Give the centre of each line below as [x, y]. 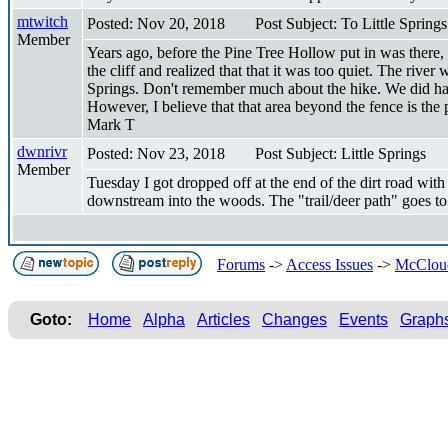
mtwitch [42, 21]
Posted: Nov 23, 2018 [156, 153]
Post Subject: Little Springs [340, 153]
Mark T [111, 124]
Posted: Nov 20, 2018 [156, 23]
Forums [241, 264]
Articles [223, 319]
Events [363, 319]
